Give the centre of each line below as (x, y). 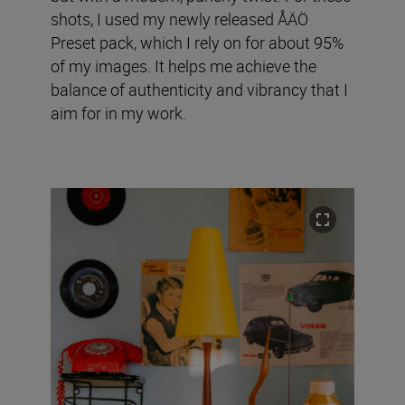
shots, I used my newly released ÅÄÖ (179, 19)
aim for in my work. (118, 113)
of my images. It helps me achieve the (184, 66)
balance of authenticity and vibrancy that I (199, 89)
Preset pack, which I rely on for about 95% (197, 42)
